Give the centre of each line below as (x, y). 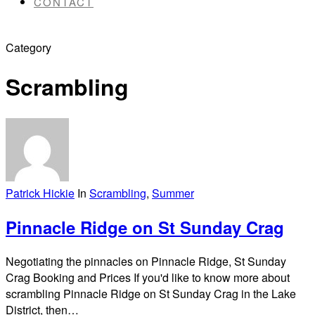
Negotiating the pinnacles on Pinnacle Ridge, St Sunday (146, 261)
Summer (173, 193)
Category (28, 47)
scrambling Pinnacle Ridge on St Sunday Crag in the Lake (151, 293)
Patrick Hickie (40, 193)
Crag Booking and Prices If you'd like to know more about (148, 277)
